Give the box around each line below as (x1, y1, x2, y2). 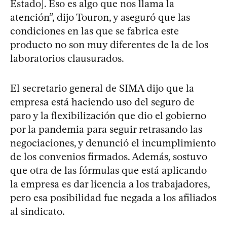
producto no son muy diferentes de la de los (10, 38, 208, 51)
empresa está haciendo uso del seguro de (10, 95, 195, 108)
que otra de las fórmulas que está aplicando (10, 164, 207, 176)
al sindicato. (10, 205, 65, 217)
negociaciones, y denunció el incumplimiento (10, 136, 216, 149)
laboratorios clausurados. (10, 52, 124, 64)
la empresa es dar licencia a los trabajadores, (10, 177, 210, 190)
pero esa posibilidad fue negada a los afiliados (10, 191, 216, 204)
